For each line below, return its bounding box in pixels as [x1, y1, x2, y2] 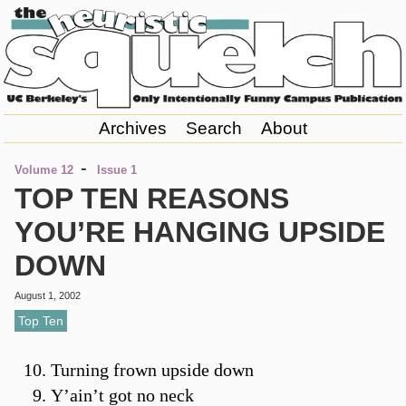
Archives [98, 119, 167, 139]
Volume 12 [14, 163, 73, 178]
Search [185, 119, 242, 139]
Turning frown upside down [50, 359, 254, 380]
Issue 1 [96, 163, 137, 178]
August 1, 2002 [14, 290, 81, 302]
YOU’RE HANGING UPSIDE [14, 216, 385, 249]
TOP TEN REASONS [14, 182, 289, 216]
